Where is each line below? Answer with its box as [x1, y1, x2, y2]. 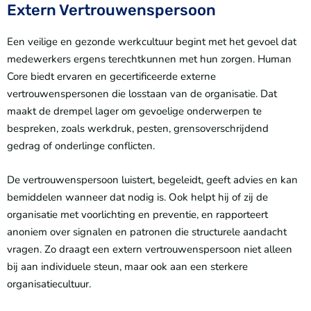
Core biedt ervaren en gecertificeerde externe [7, 69, 216, 83]
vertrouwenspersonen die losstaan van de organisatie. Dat [7, 86, 277, 101]
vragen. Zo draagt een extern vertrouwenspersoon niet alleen [7, 242, 292, 256]
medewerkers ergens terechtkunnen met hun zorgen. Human [7, 51, 292, 66]
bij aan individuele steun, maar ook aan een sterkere [7, 259, 248, 274]
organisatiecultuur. [7, 276, 91, 291]
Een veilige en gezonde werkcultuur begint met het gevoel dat [7, 34, 296, 49]
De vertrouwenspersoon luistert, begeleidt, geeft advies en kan [7, 172, 298, 187]
